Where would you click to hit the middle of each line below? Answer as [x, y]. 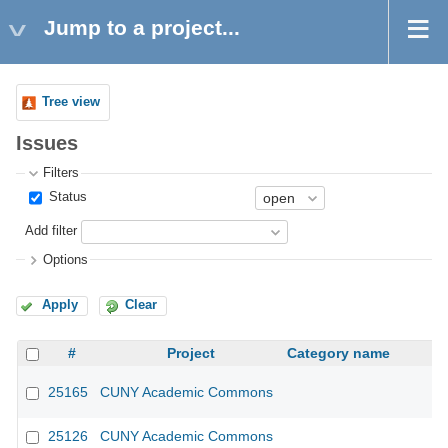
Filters [61, 173]
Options [66, 259]
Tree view [71, 102]
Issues [47, 143]
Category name [338, 353]
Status [66, 197]
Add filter [51, 231]
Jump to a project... [142, 27]
